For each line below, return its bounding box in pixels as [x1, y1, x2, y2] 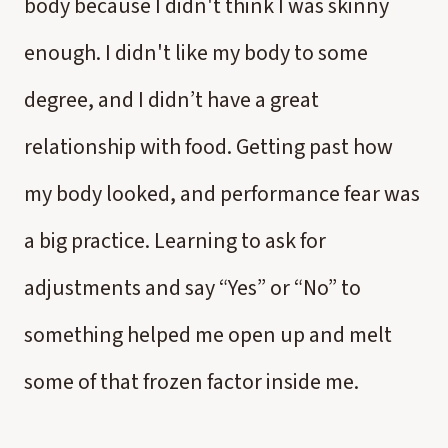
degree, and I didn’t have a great [24, 84, 319, 116]
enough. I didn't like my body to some [24, 37, 368, 69]
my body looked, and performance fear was [24, 178, 420, 210]
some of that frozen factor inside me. [24, 366, 359, 398]
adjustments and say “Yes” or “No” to [24, 272, 361, 304]
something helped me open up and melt [24, 319, 392, 351]
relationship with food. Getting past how [24, 131, 393, 163]
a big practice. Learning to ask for [24, 225, 326, 257]
